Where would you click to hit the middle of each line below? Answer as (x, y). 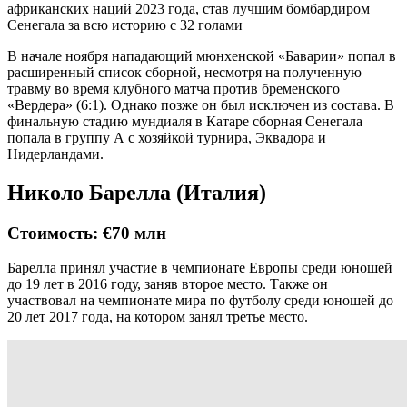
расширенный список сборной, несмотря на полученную (184, 72)
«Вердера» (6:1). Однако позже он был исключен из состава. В (201, 104)
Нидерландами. (55, 154)
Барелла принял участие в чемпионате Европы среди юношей (200, 268)
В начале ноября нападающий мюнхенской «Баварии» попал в (202, 55)
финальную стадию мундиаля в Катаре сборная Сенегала (185, 121)
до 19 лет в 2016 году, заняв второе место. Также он (168, 284)
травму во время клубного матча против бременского (174, 88)
